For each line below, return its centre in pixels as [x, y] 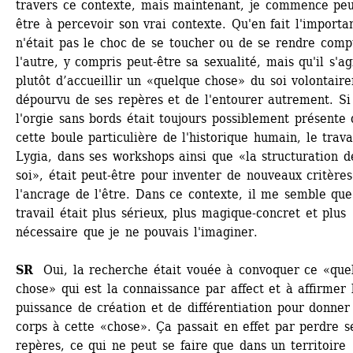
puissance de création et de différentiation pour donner [183, 308]
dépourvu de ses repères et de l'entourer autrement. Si [183, 100]
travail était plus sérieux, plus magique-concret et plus [181, 213]
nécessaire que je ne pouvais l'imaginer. [137, 232]
